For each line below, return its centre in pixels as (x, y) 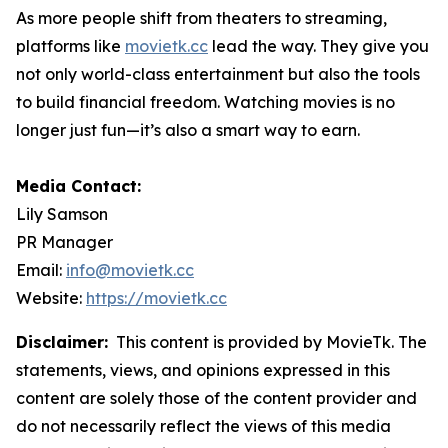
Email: (41, 269)
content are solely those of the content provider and (216, 397)
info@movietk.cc (130, 269)
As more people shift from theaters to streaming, (201, 17)
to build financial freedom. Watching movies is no (205, 101)
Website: (51, 297)
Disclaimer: (62, 341)
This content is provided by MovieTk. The (267, 341)
